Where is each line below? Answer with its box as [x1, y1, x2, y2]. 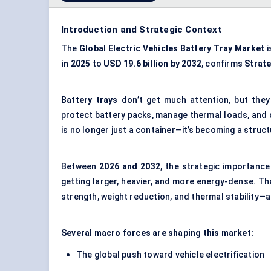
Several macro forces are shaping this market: [61, 228, 253, 238]
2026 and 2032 [99, 162, 161, 172]
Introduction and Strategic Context [61, 24, 222, 36]
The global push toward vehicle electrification [76, 250, 265, 260]
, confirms [201, 59, 245, 69]
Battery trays [61, 95, 118, 105]
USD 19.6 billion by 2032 [103, 59, 202, 69]
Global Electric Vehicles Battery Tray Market [79, 44, 265, 54]
